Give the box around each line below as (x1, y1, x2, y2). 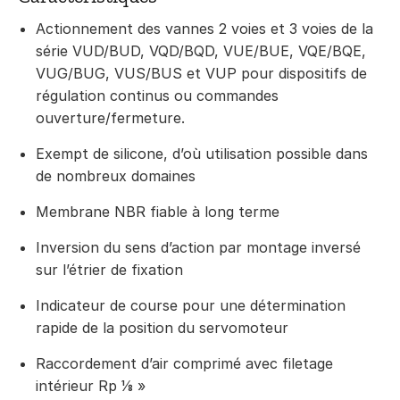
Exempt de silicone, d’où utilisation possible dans (36, 145, 368, 162)
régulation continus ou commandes (36, 87, 279, 104)
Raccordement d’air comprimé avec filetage (36, 354, 333, 372)
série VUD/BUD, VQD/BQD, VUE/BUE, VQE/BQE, (36, 42, 366, 60)
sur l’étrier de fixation (36, 261, 183, 279)
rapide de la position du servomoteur (36, 319, 288, 337)
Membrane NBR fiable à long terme (36, 203, 279, 221)
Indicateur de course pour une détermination (36, 296, 346, 314)
